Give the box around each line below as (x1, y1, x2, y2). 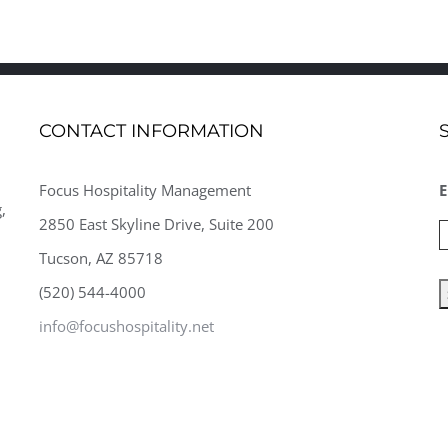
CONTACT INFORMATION (39, 120, 264, 143)
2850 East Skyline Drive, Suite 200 (39, 214, 274, 235)
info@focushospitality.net (39, 316, 214, 337)
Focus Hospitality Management (39, 180, 251, 201)
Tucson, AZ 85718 (39, 248, 163, 269)
